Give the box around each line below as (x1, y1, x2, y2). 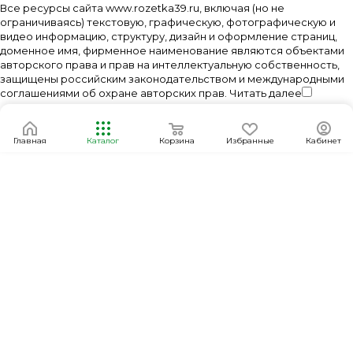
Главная (13, 136, 46, 146)
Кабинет (306, 136, 341, 146)
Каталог (87, 136, 120, 146)
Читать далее (229, 87, 302, 99)
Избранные (225, 136, 274, 146)
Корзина (158, 136, 195, 146)
